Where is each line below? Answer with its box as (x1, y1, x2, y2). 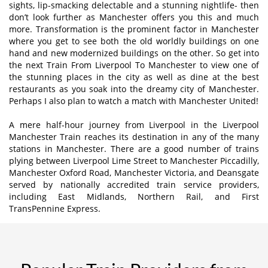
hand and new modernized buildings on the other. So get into (9, 47, 259, 59)
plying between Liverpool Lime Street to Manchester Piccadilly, (9, 154, 259, 166)
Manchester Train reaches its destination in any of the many (9, 130, 259, 142)
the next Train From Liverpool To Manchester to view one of (9, 59, 259, 71)
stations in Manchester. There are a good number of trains (9, 142, 259, 154)
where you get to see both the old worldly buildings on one (9, 35, 259, 47)
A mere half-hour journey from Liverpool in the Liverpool (9, 118, 259, 130)
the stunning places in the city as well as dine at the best (9, 71, 259, 83)
